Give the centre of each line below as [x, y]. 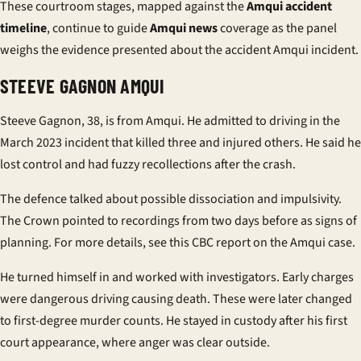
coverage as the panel [277, 28]
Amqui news [184, 28]
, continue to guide [98, 28]
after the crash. [254, 164]
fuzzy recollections [162, 164]
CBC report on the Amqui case [272, 243]
